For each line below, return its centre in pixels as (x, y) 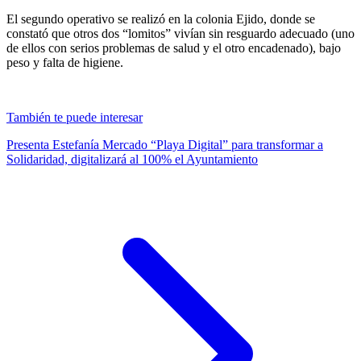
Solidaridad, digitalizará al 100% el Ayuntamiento (132, 159)
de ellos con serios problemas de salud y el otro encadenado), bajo (174, 48)
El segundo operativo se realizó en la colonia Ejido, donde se (161, 19)
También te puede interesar (75, 117)
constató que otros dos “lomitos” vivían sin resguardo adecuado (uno (180, 33)
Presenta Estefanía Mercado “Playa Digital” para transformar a (165, 144)
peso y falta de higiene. (65, 62)
